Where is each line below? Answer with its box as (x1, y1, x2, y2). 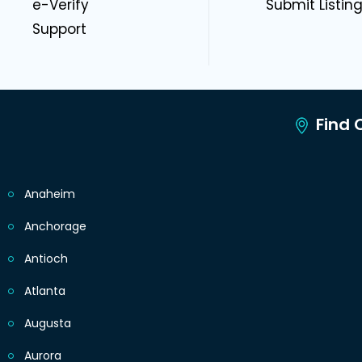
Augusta (24, 315, 71, 332)
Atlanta (24, 283, 65, 300)
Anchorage (24, 218, 86, 235)
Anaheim (24, 186, 75, 203)
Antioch (24, 250, 68, 267)
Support (32, 19, 86, 40)
